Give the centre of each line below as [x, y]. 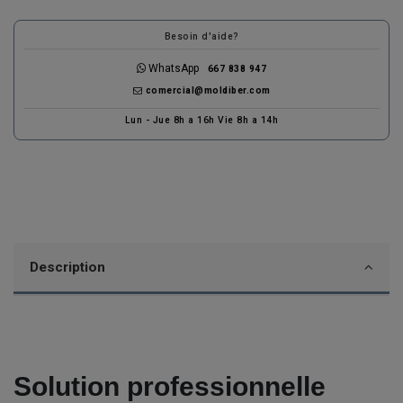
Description [67, 268]
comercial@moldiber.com [206, 91]
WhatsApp [175, 69]
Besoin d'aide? [201, 36]
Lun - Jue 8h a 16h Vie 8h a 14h [201, 121]
